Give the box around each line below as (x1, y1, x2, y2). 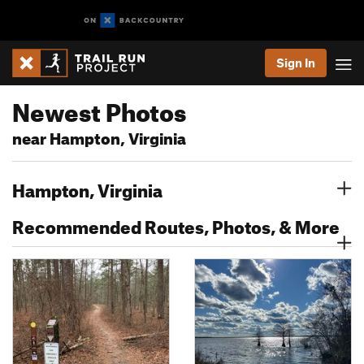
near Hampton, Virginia (12, 123, 186, 149)
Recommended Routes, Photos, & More (12, 210, 340, 238)
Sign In (276, 55, 315, 70)
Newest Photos (12, 89, 186, 128)
